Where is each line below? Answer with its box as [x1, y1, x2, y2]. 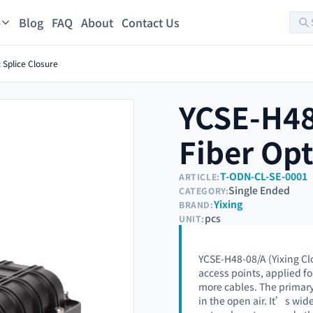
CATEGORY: [179, 184, 229, 196]
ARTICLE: [179, 170, 220, 182]
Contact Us [121, 14, 180, 31]
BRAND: [179, 198, 214, 210]
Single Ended [228, 183, 291, 197]
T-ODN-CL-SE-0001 [219, 169, 307, 183]
